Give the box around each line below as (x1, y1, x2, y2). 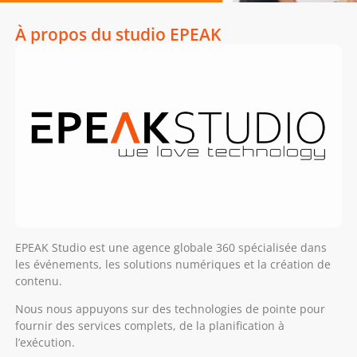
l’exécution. (14, 335, 75, 351)
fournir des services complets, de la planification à (14, 318, 284, 334)
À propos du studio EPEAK (14, 22, 221, 46)
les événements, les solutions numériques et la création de (14, 257, 331, 273)
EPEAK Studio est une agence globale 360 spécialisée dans (14, 240, 327, 256)
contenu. (14, 273, 62, 289)
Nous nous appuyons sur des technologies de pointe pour (14, 301, 325, 317)
